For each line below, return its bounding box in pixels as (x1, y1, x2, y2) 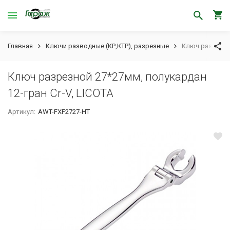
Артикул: (8, 108, 35, 116)
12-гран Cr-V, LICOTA (8, 87, 113, 100)
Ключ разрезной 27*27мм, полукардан (8, 70, 207, 83)
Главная (8, 42, 33, 50)
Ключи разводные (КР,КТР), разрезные (46, 42, 169, 50)
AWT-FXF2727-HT (38, 108, 90, 116)
